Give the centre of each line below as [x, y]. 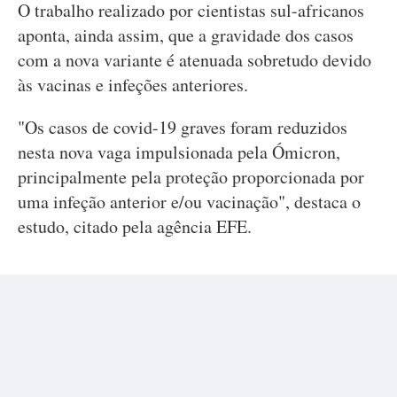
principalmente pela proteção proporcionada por [191, 177]
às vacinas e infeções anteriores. [133, 85]
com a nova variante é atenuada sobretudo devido [195, 60]
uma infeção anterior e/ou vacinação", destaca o [189, 202]
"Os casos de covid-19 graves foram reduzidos [183, 127]
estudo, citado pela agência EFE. [135, 226]
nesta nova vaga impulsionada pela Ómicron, [179, 152]
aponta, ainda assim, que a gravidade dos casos [186, 35]
